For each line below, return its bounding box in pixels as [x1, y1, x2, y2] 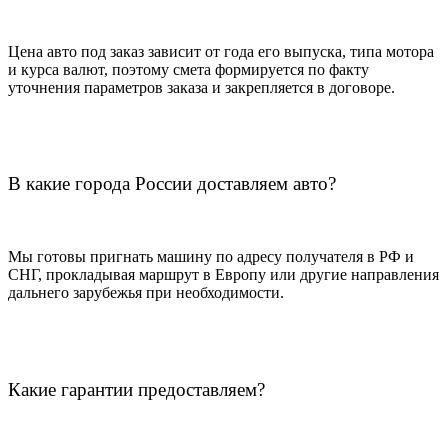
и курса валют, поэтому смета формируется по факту [8, 60, 369, 78]
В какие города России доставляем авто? [8, 173, 336, 195]
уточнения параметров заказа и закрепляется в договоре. [8, 78, 395, 96]
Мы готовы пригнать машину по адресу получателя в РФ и [8, 247, 414, 265]
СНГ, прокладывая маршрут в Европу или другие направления [8, 265, 439, 283]
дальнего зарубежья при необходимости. [8, 283, 284, 301]
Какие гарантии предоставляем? [8, 378, 265, 400]
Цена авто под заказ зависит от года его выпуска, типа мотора [8, 42, 434, 60]
